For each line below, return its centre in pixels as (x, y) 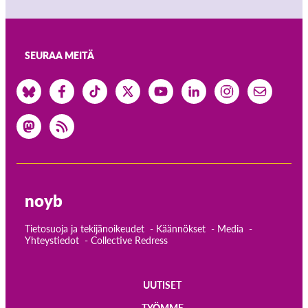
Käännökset (181, 229)
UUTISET (162, 285)
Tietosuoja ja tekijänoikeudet (85, 229)
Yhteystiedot (52, 241)
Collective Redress (129, 241)
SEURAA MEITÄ (59, 56)
